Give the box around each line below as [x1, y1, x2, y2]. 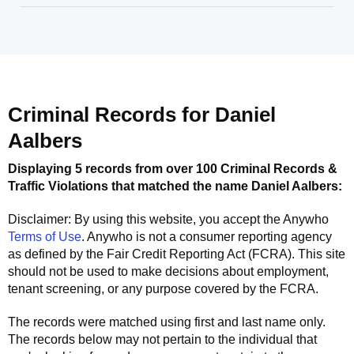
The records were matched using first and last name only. [8, 315, 326, 329]
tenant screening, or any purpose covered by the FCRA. [8, 282, 318, 296]
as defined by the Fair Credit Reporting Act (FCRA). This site [8, 247, 345, 261]
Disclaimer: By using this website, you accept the [8, 213, 283, 226]
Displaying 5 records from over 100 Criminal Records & [8, 162, 337, 175]
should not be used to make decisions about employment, [8, 265, 329, 278]
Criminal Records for [8, 103, 215, 126]
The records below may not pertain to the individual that [8, 333, 317, 346]
